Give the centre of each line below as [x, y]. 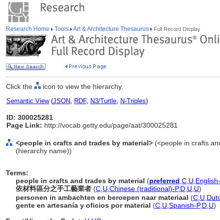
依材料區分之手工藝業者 [54, 189]
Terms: [17, 173]
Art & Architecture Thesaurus [111, 29]
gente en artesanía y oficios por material [83, 205]
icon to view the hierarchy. [82, 86]
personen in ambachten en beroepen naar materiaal [102, 197]
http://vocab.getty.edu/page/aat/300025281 [110, 125]
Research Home [28, 29]
